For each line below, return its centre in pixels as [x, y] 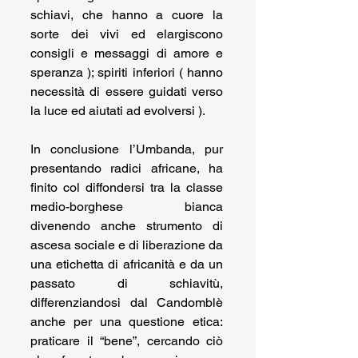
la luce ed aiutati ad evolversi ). [118, 111]
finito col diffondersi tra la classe [127, 188]
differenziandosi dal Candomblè [127, 303]
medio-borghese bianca [127, 207]
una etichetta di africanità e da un [127, 265]
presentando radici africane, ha [127, 169]
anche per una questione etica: [127, 322]
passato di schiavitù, [127, 284]
